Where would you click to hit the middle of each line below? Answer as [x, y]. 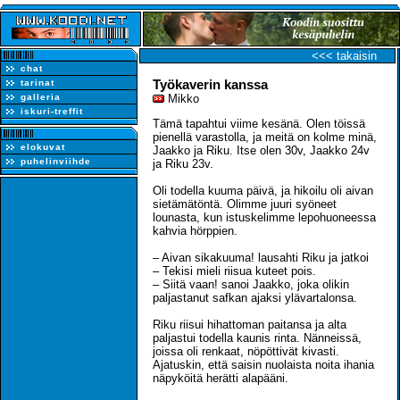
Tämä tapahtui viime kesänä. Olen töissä [259, 123]
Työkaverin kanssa [210, 84]
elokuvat [43, 146]
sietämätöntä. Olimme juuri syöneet [245, 204]
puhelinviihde [56, 161]
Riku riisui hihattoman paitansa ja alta [250, 324]
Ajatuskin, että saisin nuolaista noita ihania [263, 364]
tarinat [37, 82]
